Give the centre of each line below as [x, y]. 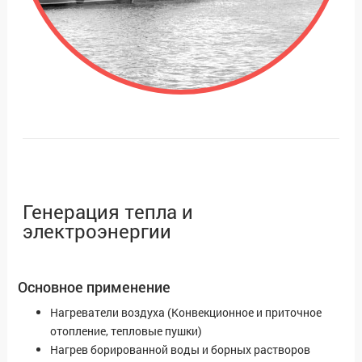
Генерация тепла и [108, 212]
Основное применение [94, 287]
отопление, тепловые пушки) [126, 331]
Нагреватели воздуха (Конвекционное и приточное [186, 313]
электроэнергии [97, 232]
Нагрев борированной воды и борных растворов [180, 350]
